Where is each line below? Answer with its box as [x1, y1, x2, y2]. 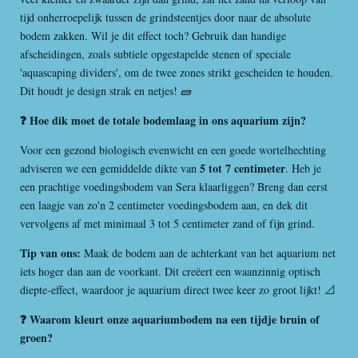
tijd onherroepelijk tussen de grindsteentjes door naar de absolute [20, 10, 311, 26]
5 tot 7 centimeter [200, 160, 285, 177]
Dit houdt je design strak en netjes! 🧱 [20, 83, 192, 99]
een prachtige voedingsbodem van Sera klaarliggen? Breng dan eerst [20, 179, 328, 195]
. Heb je [285, 161, 321, 177]
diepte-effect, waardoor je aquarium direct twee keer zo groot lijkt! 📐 [20, 282, 336, 298]
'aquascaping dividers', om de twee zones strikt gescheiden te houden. [20, 65, 333, 81]
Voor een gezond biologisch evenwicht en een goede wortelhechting [20, 142, 326, 158]
